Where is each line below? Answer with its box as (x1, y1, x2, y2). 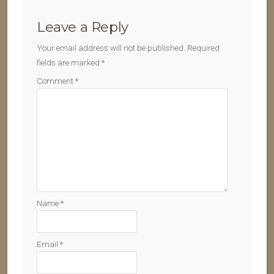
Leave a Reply (37, 18, 128, 35)
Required (187, 43, 220, 53)
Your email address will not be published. (37, 43, 185, 53)
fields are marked (37, 57, 102, 67)
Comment (37, 76, 75, 86)
